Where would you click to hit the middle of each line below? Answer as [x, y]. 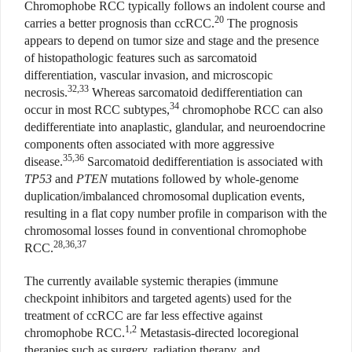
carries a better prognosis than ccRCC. [119, 24]
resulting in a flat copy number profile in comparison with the [176, 214]
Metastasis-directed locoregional [218, 333]
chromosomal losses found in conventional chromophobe [165, 231]
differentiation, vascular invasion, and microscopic [148, 75]
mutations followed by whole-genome [203, 179]
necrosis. [46, 93]
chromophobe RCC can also [251, 110]
